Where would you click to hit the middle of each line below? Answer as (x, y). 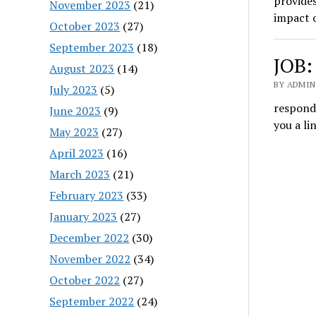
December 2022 (90, 237)
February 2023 (87, 195)
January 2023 (84, 216)
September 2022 (92, 301)
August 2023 (82, 68)
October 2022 (85, 280)
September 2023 (92, 47)
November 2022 (90, 259)
